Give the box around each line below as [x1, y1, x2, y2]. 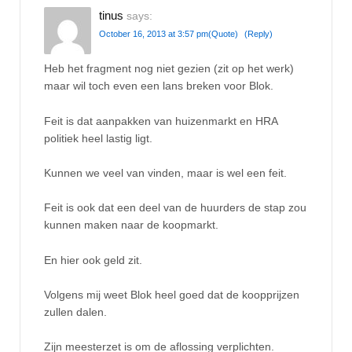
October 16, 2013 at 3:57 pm [99, 28, 208, 38]
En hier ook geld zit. [44, 253, 142, 266]
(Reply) [244, 28, 273, 38]
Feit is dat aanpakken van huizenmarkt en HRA [44, 114, 277, 127]
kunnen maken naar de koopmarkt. [44, 218, 218, 232]
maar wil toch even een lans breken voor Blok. [44, 79, 273, 93]
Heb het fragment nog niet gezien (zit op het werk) [44, 62, 294, 75]
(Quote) [208, 28, 238, 38]
